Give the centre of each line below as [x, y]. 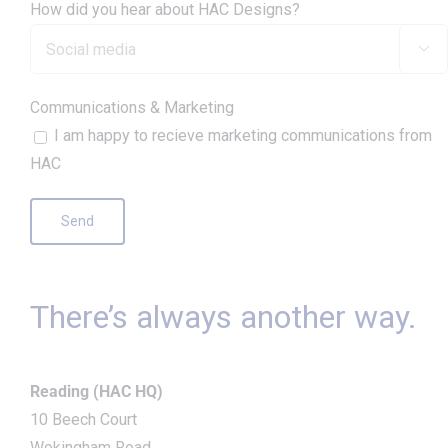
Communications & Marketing [132, 108]
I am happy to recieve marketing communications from [243, 136]
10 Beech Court [83, 420]
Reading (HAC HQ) [96, 392]
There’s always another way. [223, 317]
